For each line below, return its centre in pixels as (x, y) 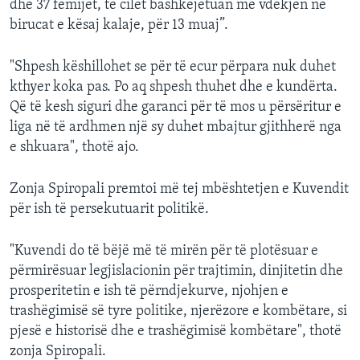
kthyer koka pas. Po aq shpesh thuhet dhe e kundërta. (174, 87)
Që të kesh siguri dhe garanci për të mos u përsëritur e (176, 107)
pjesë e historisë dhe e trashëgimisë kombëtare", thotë (176, 331)
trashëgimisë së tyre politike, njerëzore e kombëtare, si (178, 311)
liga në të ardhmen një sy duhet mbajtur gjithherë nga (176, 127)
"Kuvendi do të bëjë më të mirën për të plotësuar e (164, 251)
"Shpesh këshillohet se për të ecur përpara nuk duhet (173, 67)
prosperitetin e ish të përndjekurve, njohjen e (149, 291)
